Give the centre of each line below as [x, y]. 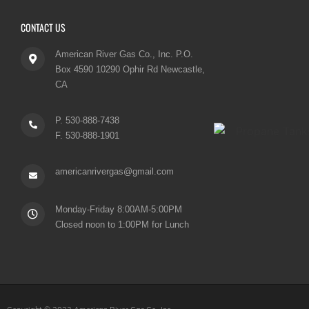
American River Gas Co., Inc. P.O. [124, 54]
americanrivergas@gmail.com [114, 171]
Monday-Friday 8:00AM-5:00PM [119, 209]
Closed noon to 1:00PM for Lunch [122, 224]
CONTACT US [43, 27]
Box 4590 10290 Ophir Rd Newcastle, [130, 69]
